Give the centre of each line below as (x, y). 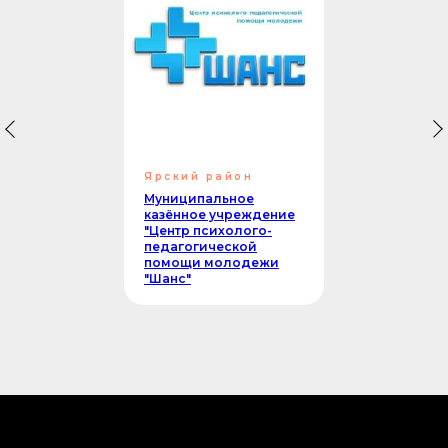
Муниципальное (199, 199)
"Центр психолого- (208, 231)
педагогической (200, 247)
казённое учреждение (219, 215)
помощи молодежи (211, 263)
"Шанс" (167, 279)
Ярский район (198, 177)
